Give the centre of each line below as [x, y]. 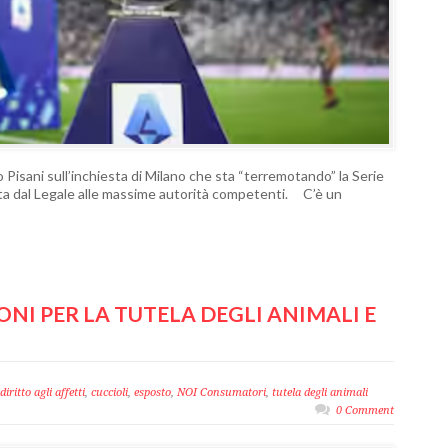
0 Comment [365, 410]
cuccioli [109, 392]
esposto [152, 392]
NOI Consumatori [221, 392]
